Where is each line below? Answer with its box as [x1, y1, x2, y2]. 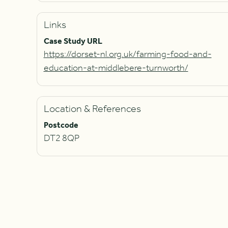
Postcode [43, 117, 78, 133]
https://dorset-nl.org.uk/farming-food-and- [43, 46, 212, 63]
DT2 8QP [43, 130, 79, 147]
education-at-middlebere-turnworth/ [43, 60, 188, 77]
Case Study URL [43, 33, 102, 49]
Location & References [43, 99, 141, 119]
